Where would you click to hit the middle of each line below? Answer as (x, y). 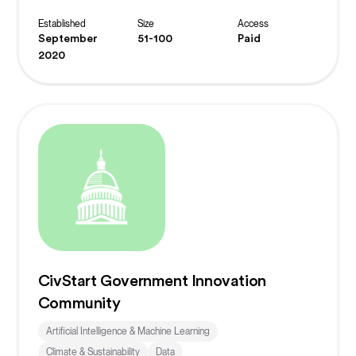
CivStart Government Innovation (152, 281)
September (68, 39)
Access (253, 23)
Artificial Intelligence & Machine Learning (128, 331)
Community (79, 303)
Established (62, 23)
